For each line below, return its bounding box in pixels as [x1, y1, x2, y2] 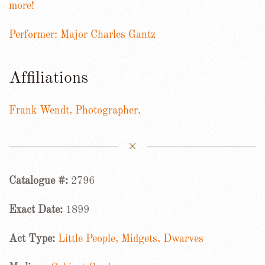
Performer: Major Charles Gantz [9, 30, 156, 40]
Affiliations [9, 70, 88, 87]
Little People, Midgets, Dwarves [58, 234, 203, 244]
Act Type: [9, 234, 58, 244]
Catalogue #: [9, 176, 71, 186]
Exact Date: [9, 205, 66, 215]
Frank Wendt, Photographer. [9, 105, 141, 116]
